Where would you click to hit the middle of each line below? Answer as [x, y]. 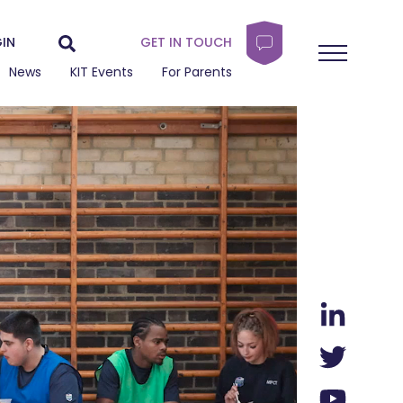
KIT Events [102, 72]
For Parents [197, 72]
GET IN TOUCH [186, 42]
